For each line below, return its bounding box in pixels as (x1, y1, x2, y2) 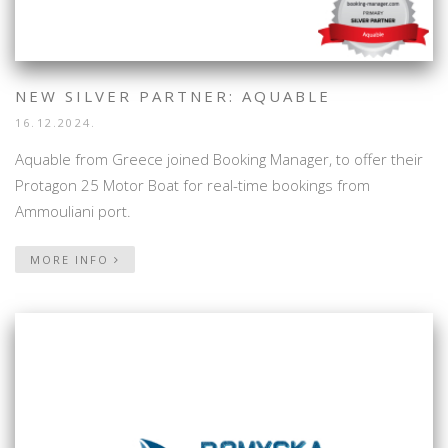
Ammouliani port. (15, 201, 131, 221)
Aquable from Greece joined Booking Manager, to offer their (15, 149, 423, 169)
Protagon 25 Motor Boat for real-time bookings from (15, 175, 370, 195)
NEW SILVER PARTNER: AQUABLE (15, 86, 331, 106)
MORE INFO (30, 252, 114, 267)
